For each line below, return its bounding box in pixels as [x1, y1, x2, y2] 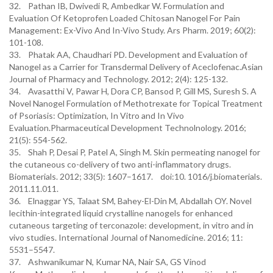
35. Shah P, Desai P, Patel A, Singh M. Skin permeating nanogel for [9, 147, 260, 157]
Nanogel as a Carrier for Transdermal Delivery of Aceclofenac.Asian [9, 62, 263, 72]
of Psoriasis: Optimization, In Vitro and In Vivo [9, 110, 184, 121]
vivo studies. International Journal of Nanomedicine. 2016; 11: [9, 232, 243, 243]
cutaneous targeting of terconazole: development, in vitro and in [9, 220, 253, 230]
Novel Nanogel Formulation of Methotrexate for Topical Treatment [9, 98, 263, 108]
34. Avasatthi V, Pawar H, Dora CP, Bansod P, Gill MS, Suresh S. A [9, 86, 257, 96]
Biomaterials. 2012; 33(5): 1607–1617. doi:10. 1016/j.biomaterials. [9, 171, 262, 182]
